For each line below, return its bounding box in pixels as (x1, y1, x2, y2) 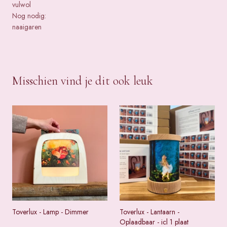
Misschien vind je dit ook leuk (12, 73, 153, 89)
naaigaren (12, 22, 42, 32)
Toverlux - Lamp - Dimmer (12, 207, 89, 217)
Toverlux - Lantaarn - (120, 207, 179, 217)
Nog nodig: (12, 11, 46, 21)
